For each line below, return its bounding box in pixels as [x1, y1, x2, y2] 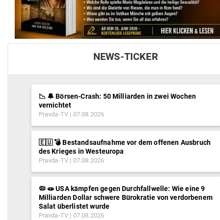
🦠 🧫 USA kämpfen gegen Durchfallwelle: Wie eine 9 [38, 185, 205, 193]
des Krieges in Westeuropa [38, 147, 124, 156]
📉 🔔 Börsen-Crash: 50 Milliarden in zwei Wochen [38, 92, 196, 101]
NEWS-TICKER [93, 51, 158, 63]
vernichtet [38, 101, 72, 110]
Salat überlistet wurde [38, 202, 110, 211]
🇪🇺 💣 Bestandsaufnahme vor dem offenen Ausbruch [38, 138, 211, 147]
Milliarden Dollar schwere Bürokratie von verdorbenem [38, 193, 213, 202]
